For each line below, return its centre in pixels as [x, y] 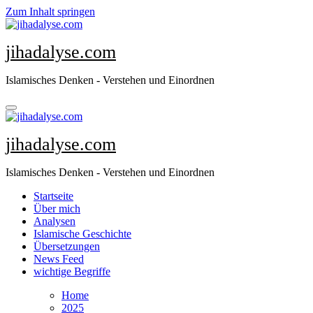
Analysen [54, 221]
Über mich [57, 209]
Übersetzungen [67, 246]
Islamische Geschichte [82, 234]
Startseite [53, 196]
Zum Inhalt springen [50, 12]
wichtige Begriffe [72, 271]
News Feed [59, 259]
